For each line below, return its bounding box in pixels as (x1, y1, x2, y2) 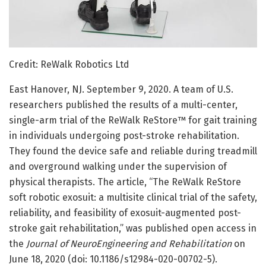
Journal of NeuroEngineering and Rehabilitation (26, 237, 232, 249)
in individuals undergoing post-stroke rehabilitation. (9, 129, 239, 141)
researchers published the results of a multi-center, (9, 99, 237, 110)
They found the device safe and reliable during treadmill (9, 145, 257, 157)
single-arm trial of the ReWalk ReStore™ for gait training (9, 114, 257, 126)
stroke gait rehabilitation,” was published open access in (9, 222, 256, 234)
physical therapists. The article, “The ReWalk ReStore (9, 176, 241, 188)
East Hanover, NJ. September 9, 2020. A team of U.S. (9, 83, 233, 95)
